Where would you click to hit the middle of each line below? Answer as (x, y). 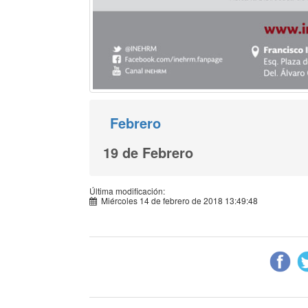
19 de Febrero (148, 153)
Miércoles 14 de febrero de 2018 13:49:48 (177, 201)
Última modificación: (127, 191)
